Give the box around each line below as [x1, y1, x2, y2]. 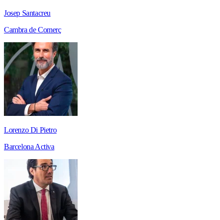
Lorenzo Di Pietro [4, 126, 57, 135]
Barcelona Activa [4, 142, 55, 151]
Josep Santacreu [4, 9, 51, 18]
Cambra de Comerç [4, 26, 61, 34]
